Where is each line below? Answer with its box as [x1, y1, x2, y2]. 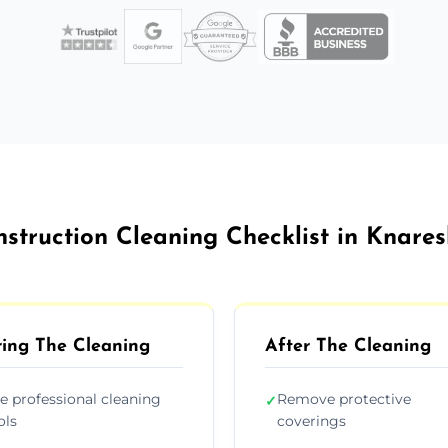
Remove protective [277, 389, 411, 408]
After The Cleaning [265, 336, 431, 356]
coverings [277, 411, 346, 430]
